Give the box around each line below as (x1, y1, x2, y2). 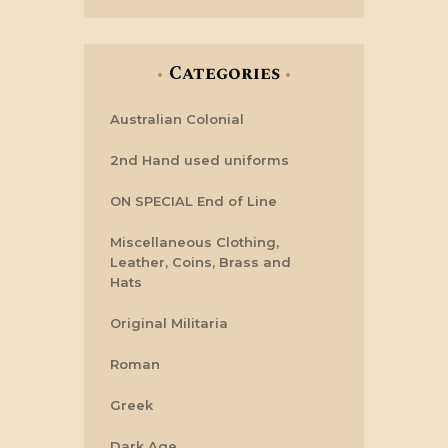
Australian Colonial (110, 111, 244, 128)
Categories (168, 60, 280, 88)
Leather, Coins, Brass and (110, 254, 291, 271)
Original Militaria (110, 315, 228, 332)
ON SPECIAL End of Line (110, 193, 277, 210)
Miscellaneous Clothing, (110, 234, 279, 251)
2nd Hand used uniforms (110, 152, 289, 169)
